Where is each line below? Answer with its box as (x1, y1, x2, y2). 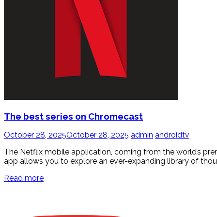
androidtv (155, 130, 189, 140)
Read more (4, 173, 44, 183)
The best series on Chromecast (4, 110, 143, 122)
